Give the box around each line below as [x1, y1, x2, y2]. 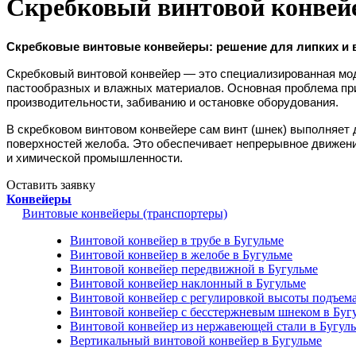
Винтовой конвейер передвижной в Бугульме [70, 261, 318, 276]
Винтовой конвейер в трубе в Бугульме [70, 233, 284, 247]
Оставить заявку [6, 177, 95, 192]
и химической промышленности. [6, 151, 183, 164]
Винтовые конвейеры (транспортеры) [22, 206, 227, 220]
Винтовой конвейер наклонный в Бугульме [70, 276, 306, 290]
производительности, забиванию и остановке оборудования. [6, 95, 339, 109]
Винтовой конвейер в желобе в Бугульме [70, 247, 292, 261]
